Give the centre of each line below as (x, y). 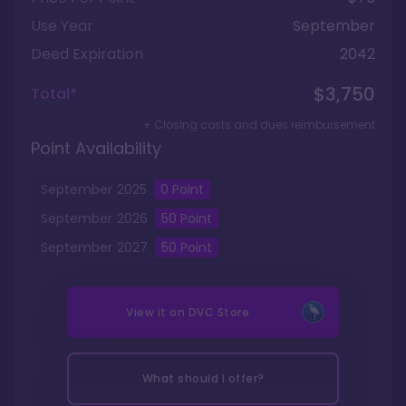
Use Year (62, 26)
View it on (157, 312)
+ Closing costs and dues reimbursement (259, 125)
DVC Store (218, 312)
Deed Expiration (87, 54)
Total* (54, 94)
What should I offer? (203, 378)
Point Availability (96, 148)
